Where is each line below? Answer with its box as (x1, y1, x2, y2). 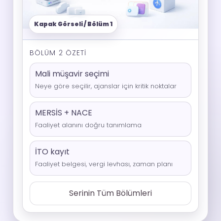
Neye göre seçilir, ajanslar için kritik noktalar (35, 82, 177, 90)
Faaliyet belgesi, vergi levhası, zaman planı (35, 160, 173, 168)
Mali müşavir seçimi (35, 68, 109, 79)
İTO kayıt (35, 146, 70, 157)
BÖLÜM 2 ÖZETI (30, 48, 87, 58)
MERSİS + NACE (35, 107, 92, 118)
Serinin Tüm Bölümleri (69, 187, 152, 199)
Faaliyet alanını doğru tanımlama (35, 121, 142, 129)
